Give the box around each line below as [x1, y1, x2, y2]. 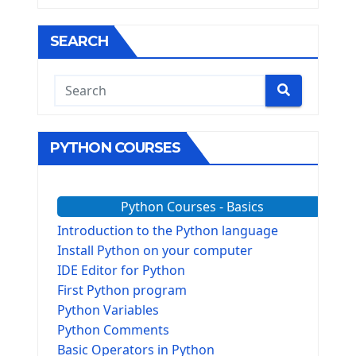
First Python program [57, 281, 187, 299]
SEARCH [50, 32, 108, 50]
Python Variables [57, 300, 159, 319]
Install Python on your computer [57, 241, 253, 259]
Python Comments [57, 320, 169, 339]
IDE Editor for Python [57, 261, 185, 279]
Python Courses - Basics [120, 197, 264, 215]
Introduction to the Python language [57, 221, 278, 239]
